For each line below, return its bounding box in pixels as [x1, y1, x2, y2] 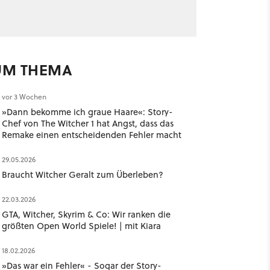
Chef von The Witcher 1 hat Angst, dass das [1, 117, 174, 130]
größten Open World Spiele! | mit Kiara [1, 219, 161, 232]
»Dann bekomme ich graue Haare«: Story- [1, 105, 173, 118]
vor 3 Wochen [1, 92, 46, 102]
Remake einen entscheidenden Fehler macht [1, 128, 181, 141]
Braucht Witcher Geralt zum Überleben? [1, 168, 163, 181]
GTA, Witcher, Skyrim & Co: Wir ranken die [1, 208, 171, 221]
